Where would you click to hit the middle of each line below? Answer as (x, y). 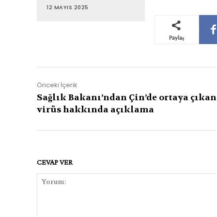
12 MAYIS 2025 (68, 8)
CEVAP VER (55, 162)
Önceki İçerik (57, 85)
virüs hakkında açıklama (95, 110)
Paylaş (177, 38)
